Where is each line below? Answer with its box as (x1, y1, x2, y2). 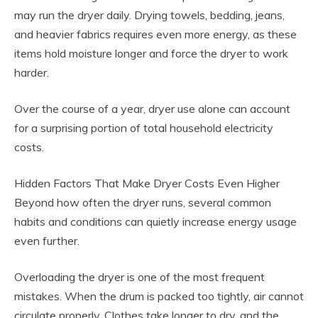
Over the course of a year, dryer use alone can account (14, 101, 290, 116)
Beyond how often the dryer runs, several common (14, 194, 271, 209)
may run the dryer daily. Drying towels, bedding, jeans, (14, 7, 285, 22)
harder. (14, 65, 49, 79)
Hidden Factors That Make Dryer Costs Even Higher (14, 175, 280, 190)
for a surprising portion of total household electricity (14, 120, 273, 135)
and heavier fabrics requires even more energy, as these (14, 26, 297, 41)
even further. (14, 233, 79, 248)
